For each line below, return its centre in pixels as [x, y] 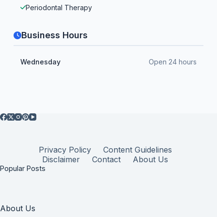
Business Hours [54, 35]
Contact [107, 160]
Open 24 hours [173, 62]
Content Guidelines [137, 150]
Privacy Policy [65, 150]
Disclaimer [61, 160]
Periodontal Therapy [59, 8]
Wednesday [40, 62]
